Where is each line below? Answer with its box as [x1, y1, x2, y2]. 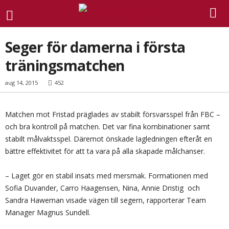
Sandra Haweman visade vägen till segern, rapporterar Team [5, 195, 206, 205]
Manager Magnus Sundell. [5, 208, 90, 217]
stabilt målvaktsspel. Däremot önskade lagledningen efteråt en [5, 134, 212, 144]
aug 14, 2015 [5, 79, 38, 86]
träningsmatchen [5, 56, 125, 75]
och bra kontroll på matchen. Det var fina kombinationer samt [5, 122, 210, 131]
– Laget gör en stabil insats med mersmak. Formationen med [5, 171, 208, 180]
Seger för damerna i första [5, 37, 186, 57]
